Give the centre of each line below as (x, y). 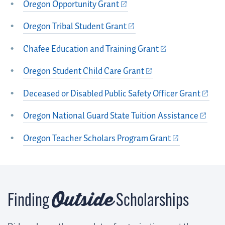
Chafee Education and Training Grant (91, 49)
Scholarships (151, 201)
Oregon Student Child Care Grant (83, 72)
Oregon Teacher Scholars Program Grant (97, 138)
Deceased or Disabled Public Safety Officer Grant (111, 94)
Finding (30, 201)
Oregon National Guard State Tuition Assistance (110, 116)
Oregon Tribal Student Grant (75, 27)
